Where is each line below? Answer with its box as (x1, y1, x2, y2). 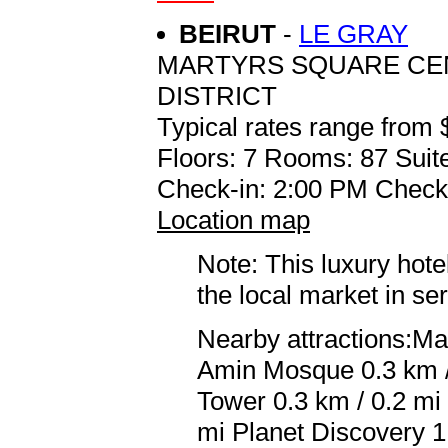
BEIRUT (179, 18, 283, 49)
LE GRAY (299, 18, 408, 49)
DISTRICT (157, 80, 277, 111)
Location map (157, 204, 310, 235)
